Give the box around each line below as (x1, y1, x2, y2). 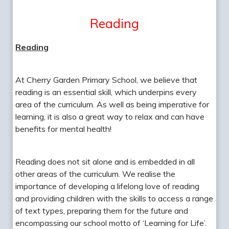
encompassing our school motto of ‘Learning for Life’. (15, 217, 207, 228)
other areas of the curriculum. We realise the (15, 168, 176, 179)
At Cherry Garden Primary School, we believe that (15, 74, 198, 85)
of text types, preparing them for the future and (15, 205, 189, 216)
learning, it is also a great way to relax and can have (15, 111, 205, 122)
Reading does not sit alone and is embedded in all (15, 156, 195, 167)
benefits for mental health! (15, 123, 112, 134)
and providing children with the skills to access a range (15, 193, 214, 203)
